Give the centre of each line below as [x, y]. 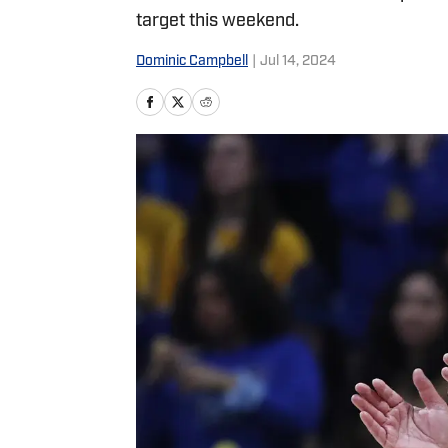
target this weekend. [217, 21]
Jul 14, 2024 [298, 61]
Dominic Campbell [192, 61]
